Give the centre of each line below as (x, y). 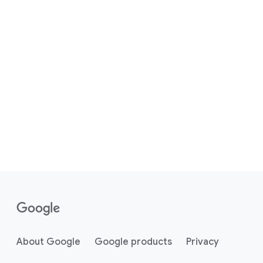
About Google (48, 242)
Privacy (203, 242)
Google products (133, 242)
